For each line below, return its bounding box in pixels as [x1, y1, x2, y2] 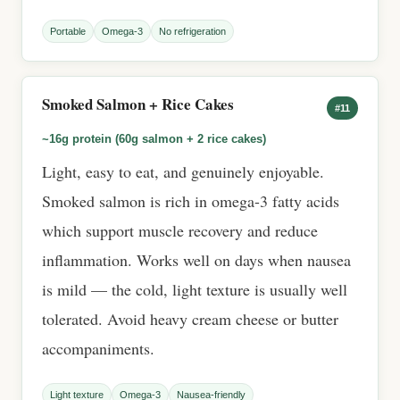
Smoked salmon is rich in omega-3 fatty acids [42, 190, 339, 212]
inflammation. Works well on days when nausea [42, 249, 351, 271]
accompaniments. [42, 337, 154, 359]
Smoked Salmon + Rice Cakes [42, 93, 234, 115]
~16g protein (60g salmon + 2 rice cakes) [42, 132, 266, 146]
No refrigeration [159, 26, 226, 37]
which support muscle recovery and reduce [42, 220, 318, 241]
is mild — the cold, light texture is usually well [42, 279, 347, 300]
